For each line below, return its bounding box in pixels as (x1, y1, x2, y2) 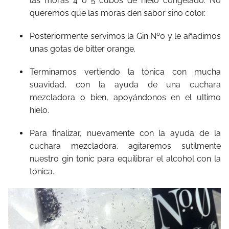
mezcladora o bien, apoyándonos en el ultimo (30, 92, 221, 102)
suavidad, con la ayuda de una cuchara (30, 79, 221, 89)
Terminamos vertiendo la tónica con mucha (30, 66, 221, 77)
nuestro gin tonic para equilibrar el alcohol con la (30, 153, 221, 164)
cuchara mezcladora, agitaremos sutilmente (30, 141, 221, 151)
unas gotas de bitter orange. (30, 43, 135, 54)
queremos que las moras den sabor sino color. (30, 8, 205, 18)
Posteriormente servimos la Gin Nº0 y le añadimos (30, 31, 221, 41)
